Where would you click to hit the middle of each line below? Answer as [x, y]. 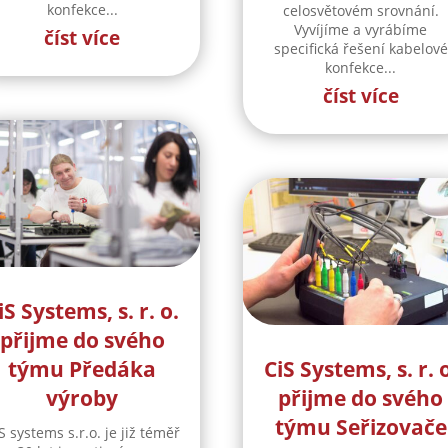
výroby [82, 398]
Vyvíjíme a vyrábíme [361, 30]
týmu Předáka [82, 369]
